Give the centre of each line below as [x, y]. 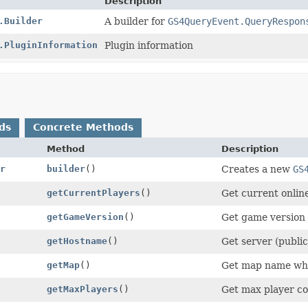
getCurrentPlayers [93, 192]
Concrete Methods [83, 127]
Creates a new [257, 169]
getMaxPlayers [82, 289]
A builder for [136, 21]
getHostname [77, 241]
